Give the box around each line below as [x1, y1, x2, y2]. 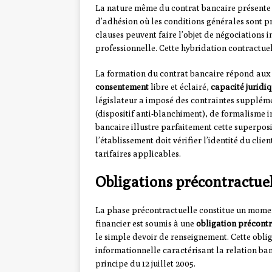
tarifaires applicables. [95, 149, 181, 159]
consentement [95, 82, 149, 92]
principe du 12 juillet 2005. [95, 259, 195, 269]
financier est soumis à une [95, 219, 196, 229]
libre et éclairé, [149, 82, 211, 92]
